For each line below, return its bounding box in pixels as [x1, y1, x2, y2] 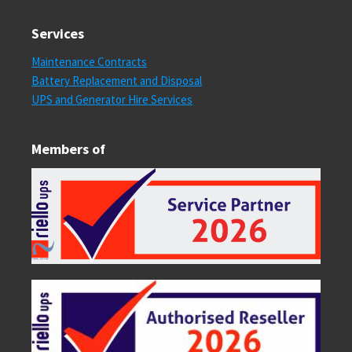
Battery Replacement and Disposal [31, 73, 202, 88]
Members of [31, 140, 105, 158]
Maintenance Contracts [31, 54, 147, 69]
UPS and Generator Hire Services [31, 92, 192, 107]
